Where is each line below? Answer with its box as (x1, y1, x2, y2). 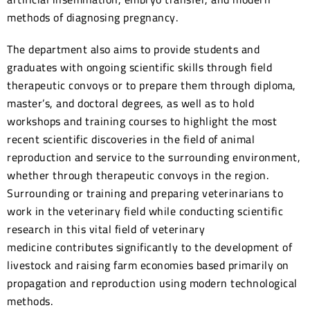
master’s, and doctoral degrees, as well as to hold (7, 92, 254, 113)
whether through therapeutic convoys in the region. (7, 164, 268, 185)
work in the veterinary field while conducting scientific (7, 200, 283, 221)
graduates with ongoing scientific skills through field (7, 56, 272, 77)
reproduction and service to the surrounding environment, (7, 146, 300, 167)
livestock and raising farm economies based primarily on (7, 254, 289, 275)
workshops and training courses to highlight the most (7, 110, 277, 131)
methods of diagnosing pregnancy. (7, 6, 178, 28)
